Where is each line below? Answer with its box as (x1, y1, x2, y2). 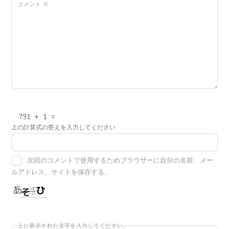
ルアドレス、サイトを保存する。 (11, 168, 111, 176)
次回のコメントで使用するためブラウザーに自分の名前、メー (27, 156, 214, 164)
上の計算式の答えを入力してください (11, 124, 116, 131)
